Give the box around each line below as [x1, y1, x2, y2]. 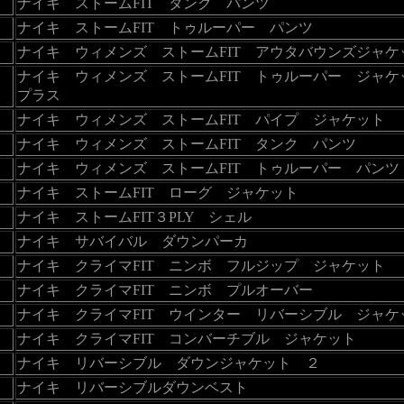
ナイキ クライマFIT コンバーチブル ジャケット [16, 330, 356, 346]
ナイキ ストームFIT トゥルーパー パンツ [16, 19, 313, 35]
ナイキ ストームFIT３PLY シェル [16, 208, 252, 225]
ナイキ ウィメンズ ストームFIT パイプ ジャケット [16, 111, 385, 127]
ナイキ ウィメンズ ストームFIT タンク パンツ [16, 135, 356, 151]
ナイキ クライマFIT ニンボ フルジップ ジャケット [16, 257, 385, 273]
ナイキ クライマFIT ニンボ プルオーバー [16, 281, 313, 298]
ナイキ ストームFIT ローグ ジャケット [16, 184, 298, 200]
